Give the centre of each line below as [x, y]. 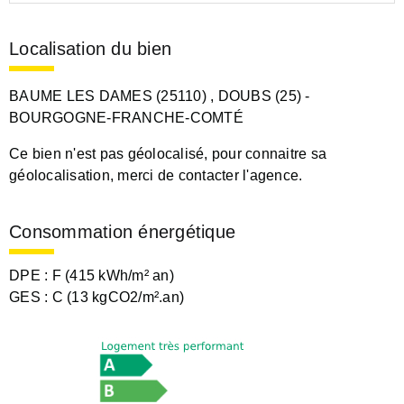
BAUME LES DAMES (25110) [108, 96]
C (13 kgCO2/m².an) [118, 298]
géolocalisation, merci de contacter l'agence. [156, 175]
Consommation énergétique [122, 231]
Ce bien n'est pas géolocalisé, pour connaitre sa [168, 153]
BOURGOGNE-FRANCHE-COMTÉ [126, 117]
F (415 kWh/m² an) [113, 276]
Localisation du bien [90, 48]
